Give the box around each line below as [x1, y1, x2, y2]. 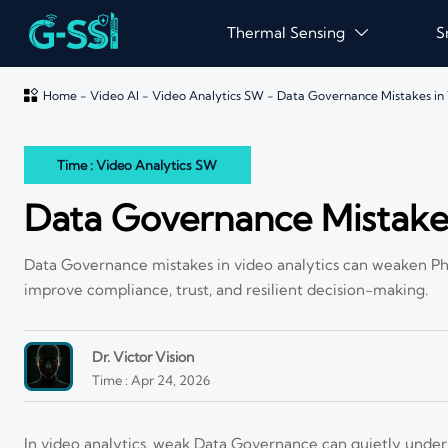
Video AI [89, 88, 139, 104]
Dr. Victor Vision [91, 348, 194, 367]
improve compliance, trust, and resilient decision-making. [24, 280, 428, 300]
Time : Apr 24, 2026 [91, 372, 210, 389]
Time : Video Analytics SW [57, 156, 218, 173]
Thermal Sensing [226, 22, 345, 42]
